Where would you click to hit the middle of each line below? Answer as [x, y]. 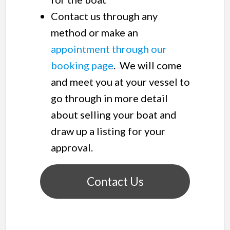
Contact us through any [104, 16]
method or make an [94, 33]
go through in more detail [109, 98]
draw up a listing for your [108, 131]
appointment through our [109, 49]
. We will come [147, 65]
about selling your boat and [113, 115]
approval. [72, 148]
